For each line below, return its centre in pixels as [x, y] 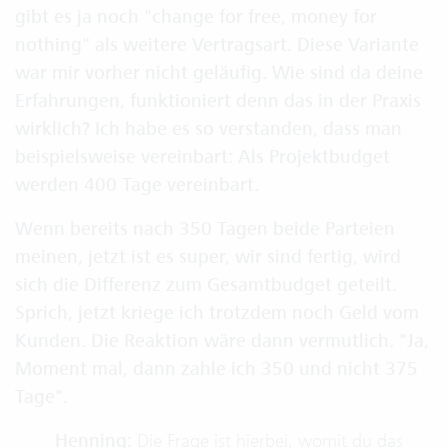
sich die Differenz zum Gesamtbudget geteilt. [206, 285]
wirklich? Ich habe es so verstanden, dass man [208, 129]
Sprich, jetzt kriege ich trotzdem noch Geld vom [217, 313]
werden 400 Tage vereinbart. [137, 185]
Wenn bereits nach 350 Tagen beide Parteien [205, 229]
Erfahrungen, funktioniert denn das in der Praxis [218, 101]
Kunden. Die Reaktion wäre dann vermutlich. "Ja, [222, 341]
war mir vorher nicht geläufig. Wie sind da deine [219, 73]
